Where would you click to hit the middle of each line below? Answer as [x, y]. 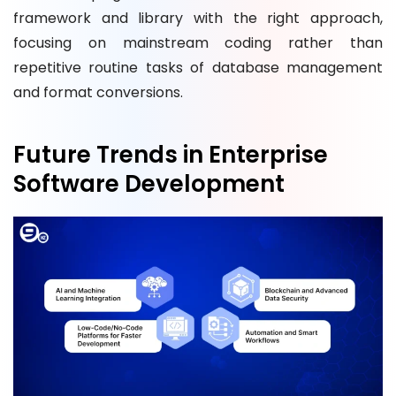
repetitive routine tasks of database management [198, 67]
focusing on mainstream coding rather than [198, 42]
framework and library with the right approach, [198, 18]
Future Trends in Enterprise [171, 154]
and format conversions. [98, 92]
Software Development [149, 183]
